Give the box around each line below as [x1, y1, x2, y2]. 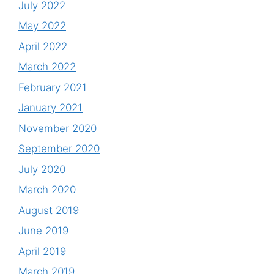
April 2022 [18, 40, 67, 53]
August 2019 [18, 204, 79, 217]
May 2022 [18, 20, 66, 32]
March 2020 [18, 183, 76, 196]
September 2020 [18, 143, 100, 155]
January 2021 [18, 102, 83, 114]
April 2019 [18, 245, 66, 257]
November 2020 [18, 122, 97, 135]
